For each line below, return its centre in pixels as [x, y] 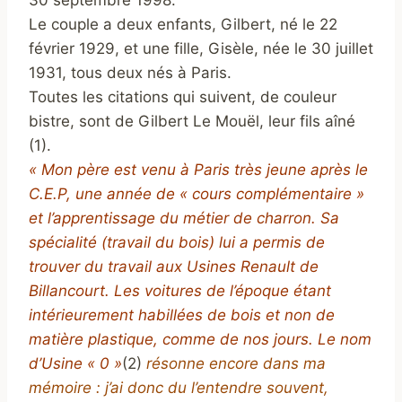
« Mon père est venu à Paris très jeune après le [198, 170]
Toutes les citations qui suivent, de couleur [183, 97]
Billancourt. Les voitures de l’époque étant [180, 291]
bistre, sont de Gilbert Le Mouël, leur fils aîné [192, 121]
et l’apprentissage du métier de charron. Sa [184, 218]
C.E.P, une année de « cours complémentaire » [197, 194]
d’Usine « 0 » [75, 363]
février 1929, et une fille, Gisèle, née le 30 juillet [201, 48]
